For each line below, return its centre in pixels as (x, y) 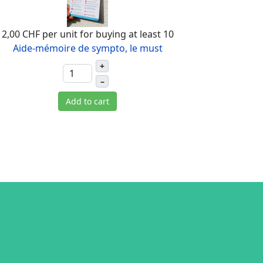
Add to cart (88, 102)
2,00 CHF (21, 34)
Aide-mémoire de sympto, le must (87, 48)
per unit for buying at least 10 (108, 34)
